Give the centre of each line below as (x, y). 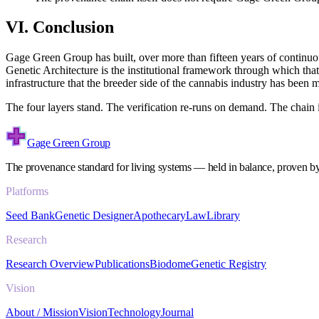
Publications (122, 264)
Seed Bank (30, 216)
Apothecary (159, 216)
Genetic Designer (94, 216)
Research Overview (50, 264)
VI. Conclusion (60, 27)
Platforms (27, 192)
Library (223, 216)
